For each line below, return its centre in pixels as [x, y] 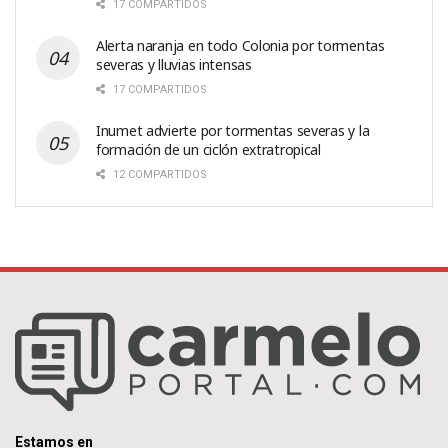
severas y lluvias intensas [174, 65]
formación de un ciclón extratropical [208, 150]
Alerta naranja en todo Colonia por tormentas [240, 46]
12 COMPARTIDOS [158, 175]
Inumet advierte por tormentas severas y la [233, 131]
